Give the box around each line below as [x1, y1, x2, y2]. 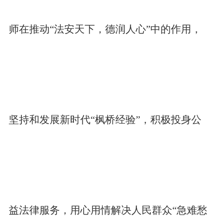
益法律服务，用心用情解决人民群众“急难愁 [8, 204, 207, 216]
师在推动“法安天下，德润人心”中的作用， [8, 23, 201, 35]
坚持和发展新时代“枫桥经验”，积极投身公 [8, 114, 201, 126]
